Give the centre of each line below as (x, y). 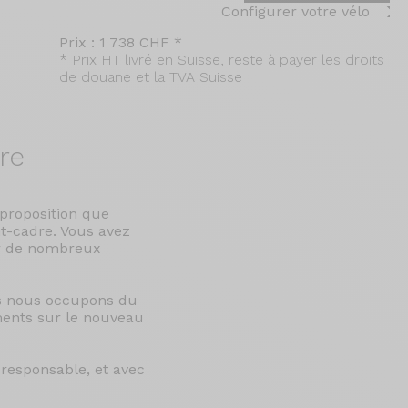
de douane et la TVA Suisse (150, 77)
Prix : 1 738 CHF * (120, 42)
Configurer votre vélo (296, 11)
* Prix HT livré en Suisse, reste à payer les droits (221, 60)
